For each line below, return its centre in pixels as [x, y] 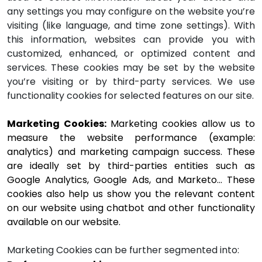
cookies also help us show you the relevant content [131, 194]
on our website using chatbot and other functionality [131, 208]
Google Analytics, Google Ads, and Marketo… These [131, 180]
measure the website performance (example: [131, 137]
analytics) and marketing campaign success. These [131, 151]
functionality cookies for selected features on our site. [130, 95]
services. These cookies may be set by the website [131, 67]
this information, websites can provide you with [131, 39]
